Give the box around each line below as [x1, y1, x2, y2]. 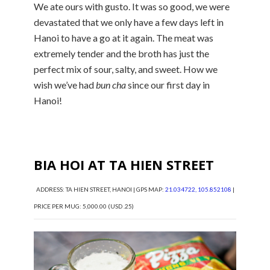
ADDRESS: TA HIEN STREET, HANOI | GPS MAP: [34, 186, 165, 193]
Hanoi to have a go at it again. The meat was [34, 32, 213, 44]
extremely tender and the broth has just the [34, 48, 209, 60]
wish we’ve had [34, 79, 96, 91]
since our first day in [126, 79, 210, 91]
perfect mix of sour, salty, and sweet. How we [34, 63, 218, 75]
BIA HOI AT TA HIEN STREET [34, 155, 214, 174]
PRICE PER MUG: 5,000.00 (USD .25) [34, 202, 134, 210]
